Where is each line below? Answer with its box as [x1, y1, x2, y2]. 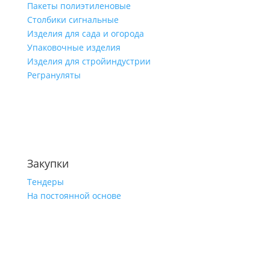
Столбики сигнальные [27, 14, 119, 26]
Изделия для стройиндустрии [27, 55, 151, 67]
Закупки [27, 156, 69, 171]
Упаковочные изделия [27, 42, 121, 54]
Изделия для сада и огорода [27, 28, 144, 40]
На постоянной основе [27, 190, 121, 202]
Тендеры [27, 176, 64, 188]
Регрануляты [27, 69, 81, 81]
